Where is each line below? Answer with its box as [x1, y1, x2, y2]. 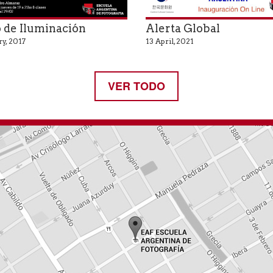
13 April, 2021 [146, 37, 194, 46]
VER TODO [108, 78, 165, 94]
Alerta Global [146, 22, 220, 35]
